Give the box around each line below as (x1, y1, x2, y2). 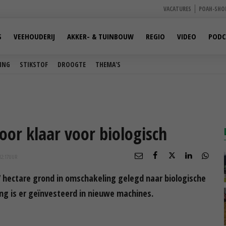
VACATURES (163, 5, 191, 13)
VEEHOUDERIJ (14, 31, 55, 41)
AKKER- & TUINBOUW (67, 31, 134, 41)
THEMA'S (95, 60, 121, 69)
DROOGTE (58, 60, 86, 69)
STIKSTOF (20, 60, 48, 69)
